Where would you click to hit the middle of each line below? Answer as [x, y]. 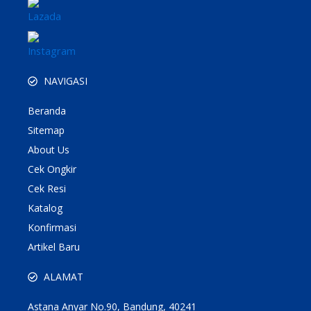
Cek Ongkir [52, 169]
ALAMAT [63, 277]
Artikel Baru [54, 247]
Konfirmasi [52, 227]
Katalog [45, 208]
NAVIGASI [65, 81]
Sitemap [46, 130]
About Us [49, 150]
